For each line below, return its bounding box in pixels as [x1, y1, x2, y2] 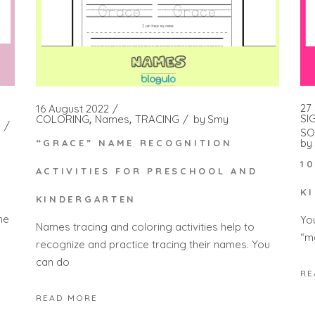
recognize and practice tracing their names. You [35, 237, 270, 251]
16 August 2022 [35, 101, 109, 115]
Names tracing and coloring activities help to [35, 219, 255, 233]
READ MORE [35, 292, 98, 304]
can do [35, 255, 70, 269]
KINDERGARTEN [35, 193, 137, 205]
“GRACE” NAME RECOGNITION [35, 137, 233, 149]
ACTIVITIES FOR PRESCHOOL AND [35, 165, 258, 177]
